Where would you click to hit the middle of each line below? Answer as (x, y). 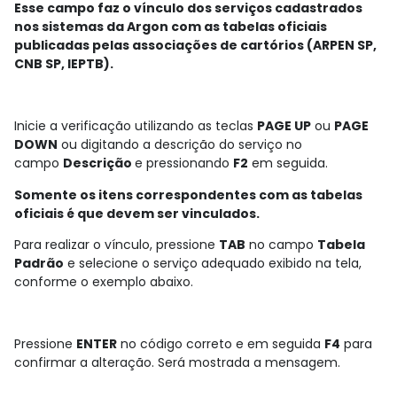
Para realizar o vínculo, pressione (117, 244)
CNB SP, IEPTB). (64, 63)
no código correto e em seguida (221, 344)
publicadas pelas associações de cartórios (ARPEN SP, (195, 45)
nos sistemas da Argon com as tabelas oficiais (171, 26)
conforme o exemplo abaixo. (104, 281)
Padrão (39, 263)
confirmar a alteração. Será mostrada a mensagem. (177, 363)
